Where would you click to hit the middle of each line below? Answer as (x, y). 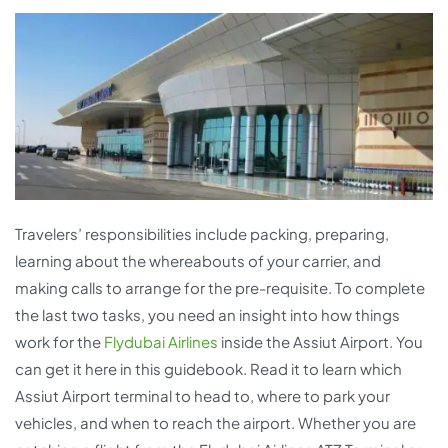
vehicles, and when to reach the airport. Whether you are (215, 423)
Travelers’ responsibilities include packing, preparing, (202, 234)
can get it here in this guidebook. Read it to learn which (208, 369)
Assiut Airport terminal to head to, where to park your (202, 396)
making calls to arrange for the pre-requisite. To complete (220, 288)
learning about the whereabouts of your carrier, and (198, 261)
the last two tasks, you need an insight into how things (207, 315)
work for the (59, 342)
